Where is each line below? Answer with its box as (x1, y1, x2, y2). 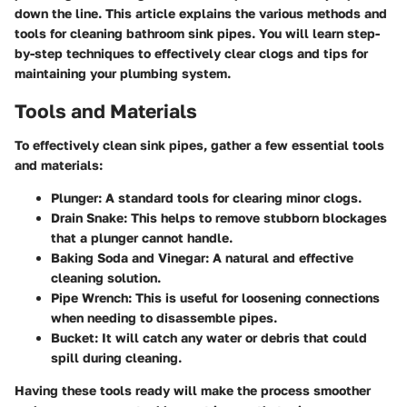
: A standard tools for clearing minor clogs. (98, 190, 362, 205)
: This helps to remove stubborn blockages (124, 210, 387, 225)
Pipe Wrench (51, 290, 128, 305)
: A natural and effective (205, 250, 353, 265)
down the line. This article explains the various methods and (15, 5, 387, 21)
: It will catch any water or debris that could (94, 330, 367, 345)
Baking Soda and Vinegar (51, 250, 205, 265)
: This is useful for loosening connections (128, 290, 380, 305)
